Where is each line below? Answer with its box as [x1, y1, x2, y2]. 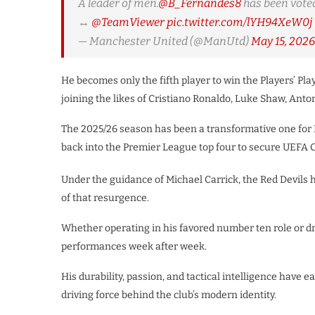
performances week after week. [61, 240, 207, 253]
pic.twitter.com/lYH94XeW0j [167, 15, 312, 30]
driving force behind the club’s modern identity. [61, 289, 276, 302]
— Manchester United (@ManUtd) [78, 34, 251, 49]
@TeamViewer [91, 15, 165, 30]
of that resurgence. [61, 192, 149, 205]
